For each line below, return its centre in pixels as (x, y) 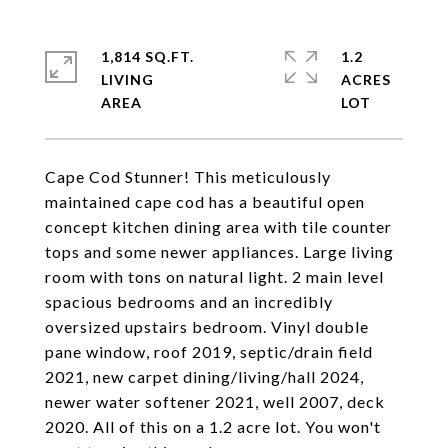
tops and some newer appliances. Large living (219, 251)
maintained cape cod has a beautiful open (205, 201)
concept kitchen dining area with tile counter (218, 226)
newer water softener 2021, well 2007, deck (215, 401)
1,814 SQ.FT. (147, 56)
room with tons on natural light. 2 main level (214, 276)
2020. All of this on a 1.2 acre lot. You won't (213, 426)
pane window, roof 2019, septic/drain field (209, 351)
